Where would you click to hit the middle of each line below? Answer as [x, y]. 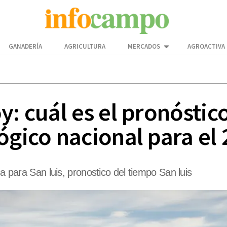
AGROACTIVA [206, 47]
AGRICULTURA [85, 47]
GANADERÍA [25, 47]
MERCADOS [144, 47]
